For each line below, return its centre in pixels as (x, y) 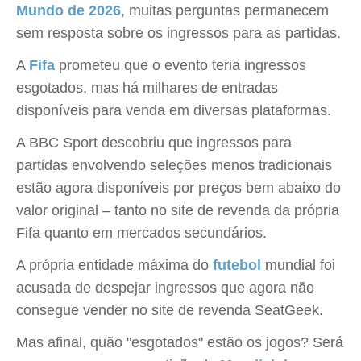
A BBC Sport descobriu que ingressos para (154, 143)
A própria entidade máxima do (114, 265)
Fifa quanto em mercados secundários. (141, 233)
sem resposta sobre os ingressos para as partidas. (178, 33)
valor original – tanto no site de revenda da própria (178, 210)
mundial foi (298, 265)
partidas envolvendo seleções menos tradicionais (174, 165)
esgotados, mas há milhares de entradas (147, 88)
